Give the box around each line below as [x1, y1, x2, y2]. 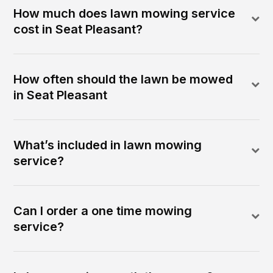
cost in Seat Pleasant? [13, 21, 143, 37]
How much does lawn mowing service [13, 5, 236, 21]
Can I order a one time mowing [13, 203, 193, 218]
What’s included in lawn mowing [13, 137, 202, 152]
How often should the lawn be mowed [13, 71, 233, 87]
